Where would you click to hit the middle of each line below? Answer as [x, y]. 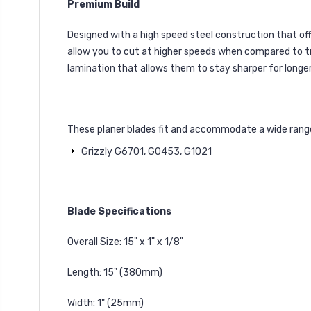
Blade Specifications [119, 211]
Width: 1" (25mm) [106, 303]
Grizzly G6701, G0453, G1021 [146, 152]
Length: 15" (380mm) [115, 272]
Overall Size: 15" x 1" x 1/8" [125, 242]
